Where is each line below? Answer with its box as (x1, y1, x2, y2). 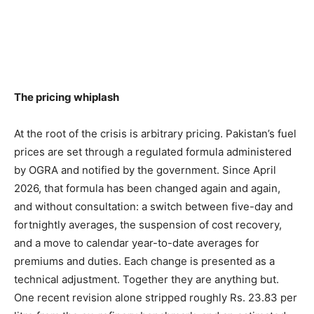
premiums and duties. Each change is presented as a (14, 254, 275, 268)
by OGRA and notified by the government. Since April (14, 163, 276, 177)
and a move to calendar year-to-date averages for (14, 236, 259, 250)
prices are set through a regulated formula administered (14, 145, 292, 159)
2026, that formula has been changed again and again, (14, 182, 280, 196)
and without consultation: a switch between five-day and (14, 200, 293, 214)
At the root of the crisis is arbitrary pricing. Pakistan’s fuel (14, 127, 296, 141)
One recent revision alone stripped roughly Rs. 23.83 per (14, 291, 297, 305)
